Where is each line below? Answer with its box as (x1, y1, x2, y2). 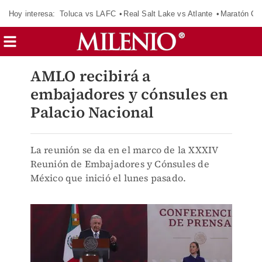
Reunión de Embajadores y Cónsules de (30, 157, 209, 170)
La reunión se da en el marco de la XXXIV (30, 143, 219, 156)
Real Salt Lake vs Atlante (123, 9, 213, 18)
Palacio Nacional (30, 102, 154, 123)
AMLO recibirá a (30, 65, 151, 87)
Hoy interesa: (9, 9, 56, 18)
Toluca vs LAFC (60, 9, 116, 18)
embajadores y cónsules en (30, 84, 229, 105)
